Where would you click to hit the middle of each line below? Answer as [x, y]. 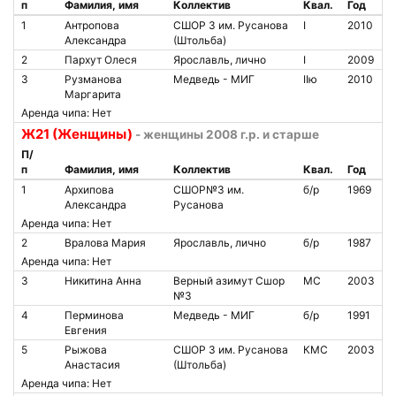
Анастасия [92, 365]
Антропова [92, 25]
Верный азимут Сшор [229, 281]
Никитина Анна [103, 281]
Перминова [94, 315]
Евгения [86, 330]
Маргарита [93, 94]
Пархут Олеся [101, 60]
